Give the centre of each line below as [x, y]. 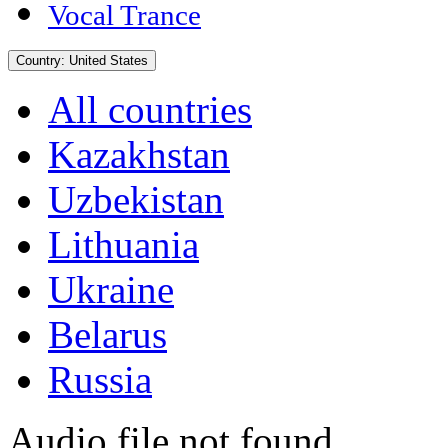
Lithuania [123, 245]
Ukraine [111, 290]
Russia [100, 380]
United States [108, 61]
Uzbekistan [136, 200]
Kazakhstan [139, 155]
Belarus [107, 335]
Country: [42, 61]
